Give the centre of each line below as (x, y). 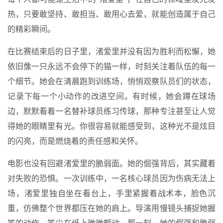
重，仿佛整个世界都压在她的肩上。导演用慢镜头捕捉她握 (111, 208)
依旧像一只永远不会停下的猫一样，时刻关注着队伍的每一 (111, 66)
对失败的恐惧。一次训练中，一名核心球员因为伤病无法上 (111, 178)
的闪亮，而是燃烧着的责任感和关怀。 (75, 141)
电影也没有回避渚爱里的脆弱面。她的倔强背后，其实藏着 (111, 163)
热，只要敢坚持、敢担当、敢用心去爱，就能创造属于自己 (111, 14)
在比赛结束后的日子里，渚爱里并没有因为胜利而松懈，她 (111, 51)
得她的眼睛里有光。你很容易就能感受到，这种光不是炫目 (111, 126)
